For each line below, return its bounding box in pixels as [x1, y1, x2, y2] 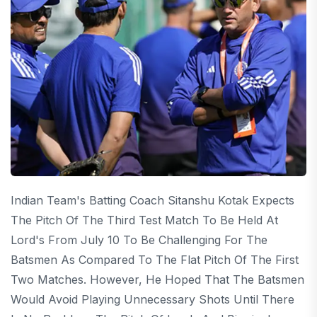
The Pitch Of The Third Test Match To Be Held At [11, 213, 278, 227]
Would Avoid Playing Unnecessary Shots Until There [11, 292, 294, 306]
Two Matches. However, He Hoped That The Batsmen [11, 272, 304, 287]
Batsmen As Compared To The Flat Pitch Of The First [11, 253, 299, 267]
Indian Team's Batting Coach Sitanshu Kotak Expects [11, 193, 294, 207]
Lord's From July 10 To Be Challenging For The [11, 233, 267, 247]
